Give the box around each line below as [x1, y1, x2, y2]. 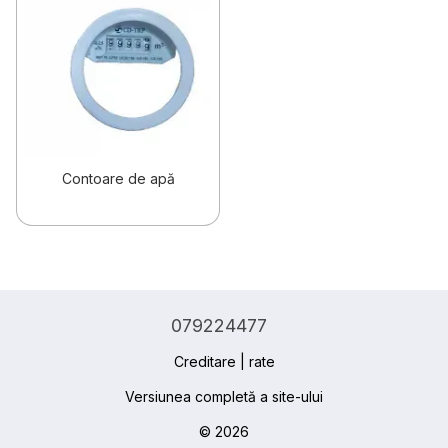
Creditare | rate [173, 353, 275, 370]
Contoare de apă [61, 170, 175, 187]
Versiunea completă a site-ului [125, 388, 323, 405]
